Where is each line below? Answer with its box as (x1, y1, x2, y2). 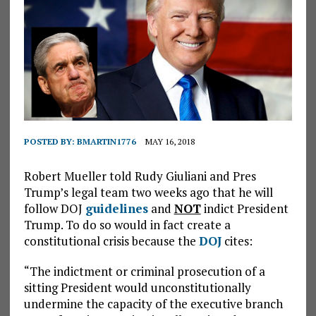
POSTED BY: (23, 136, 77, 147)
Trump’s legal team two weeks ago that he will (23, 184, 273, 201)
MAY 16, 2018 (145, 136, 195, 147)
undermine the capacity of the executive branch (23, 296, 283, 312)
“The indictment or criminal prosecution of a (23, 263, 265, 280)
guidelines (85, 200, 148, 217)
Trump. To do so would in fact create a (23, 217, 231, 233)
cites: (221, 233, 253, 250)
